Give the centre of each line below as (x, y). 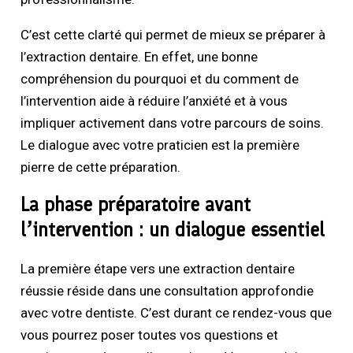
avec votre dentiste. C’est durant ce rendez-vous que (176, 313)
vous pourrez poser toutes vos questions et (150, 335)
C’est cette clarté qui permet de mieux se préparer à (173, 35)
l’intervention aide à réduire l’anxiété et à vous (154, 101)
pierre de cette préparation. (101, 167)
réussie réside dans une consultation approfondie (167, 291)
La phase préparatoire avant (136, 204)
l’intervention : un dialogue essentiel (173, 230)
